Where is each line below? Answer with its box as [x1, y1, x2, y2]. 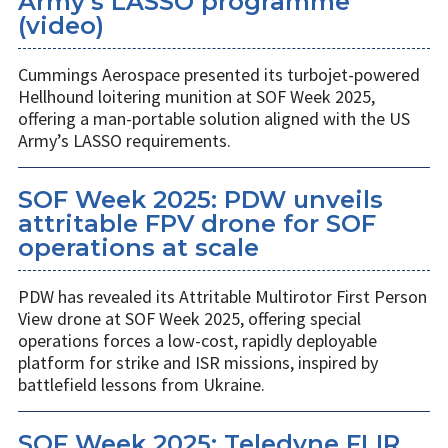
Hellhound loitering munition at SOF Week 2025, [18, 85, 375, 109]
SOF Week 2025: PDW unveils [18, 185, 383, 215]
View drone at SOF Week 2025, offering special [18, 307, 361, 331]
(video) [18, 11, 104, 41]
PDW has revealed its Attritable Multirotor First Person [18, 285, 427, 309]
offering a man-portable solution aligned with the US [18, 107, 410, 131]
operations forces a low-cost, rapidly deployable [18, 329, 377, 353]
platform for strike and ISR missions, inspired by [18, 351, 378, 375]
